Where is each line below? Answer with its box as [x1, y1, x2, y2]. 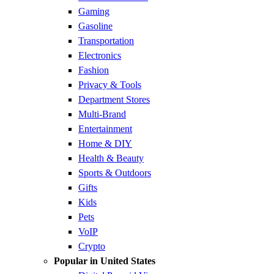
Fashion [78, 65, 109, 75]
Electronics [78, 50, 121, 61]
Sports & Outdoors [78, 168, 151, 178]
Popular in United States [54, 256, 155, 266]
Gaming [78, 6, 109, 17]
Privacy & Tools [78, 80, 141, 90]
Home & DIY [78, 138, 132, 149]
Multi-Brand [78, 109, 126, 119]
